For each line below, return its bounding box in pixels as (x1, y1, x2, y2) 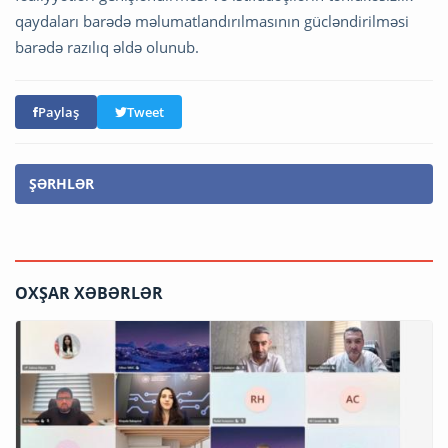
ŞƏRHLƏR (29, 174, 94, 194)
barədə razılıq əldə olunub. (15, 37, 199, 58)
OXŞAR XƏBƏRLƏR (15, 282, 163, 305)
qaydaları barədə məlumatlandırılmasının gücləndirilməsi (15, 11, 409, 32)
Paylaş (38, 103, 79, 122)
